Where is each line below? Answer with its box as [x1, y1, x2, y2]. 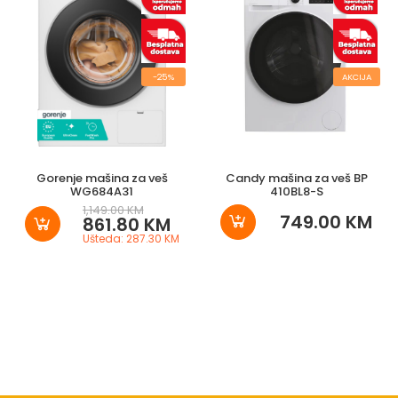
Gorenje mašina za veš [36, 169, 168, 187]
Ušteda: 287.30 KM [82, 230, 179, 246]
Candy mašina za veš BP [225, 169, 368, 187]
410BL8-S [269, 182, 323, 200]
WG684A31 [70, 182, 133, 200]
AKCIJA [342, 70, 371, 83]
